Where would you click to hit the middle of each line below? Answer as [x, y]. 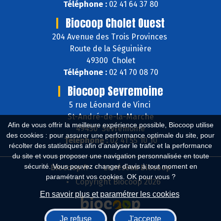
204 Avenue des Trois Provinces [110, 37]
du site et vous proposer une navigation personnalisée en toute [110, 156]
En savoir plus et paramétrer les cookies [110, 194]
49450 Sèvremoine [110, 129]
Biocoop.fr [70, 168]
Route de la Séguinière [110, 49]
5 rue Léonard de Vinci [110, 105]
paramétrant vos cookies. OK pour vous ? [110, 177]
